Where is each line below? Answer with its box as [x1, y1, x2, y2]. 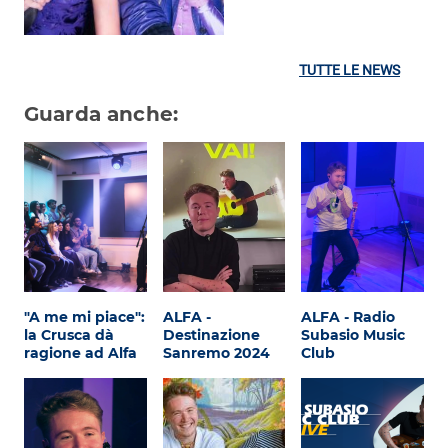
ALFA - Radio [301, 308, 396, 327]
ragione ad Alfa [24, 344, 137, 363]
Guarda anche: [24, 102, 178, 127]
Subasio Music [301, 326, 406, 345]
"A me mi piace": [24, 308, 145, 327]
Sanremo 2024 [162, 344, 270, 363]
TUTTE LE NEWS [299, 62, 400, 79]
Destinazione [162, 326, 260, 345]
